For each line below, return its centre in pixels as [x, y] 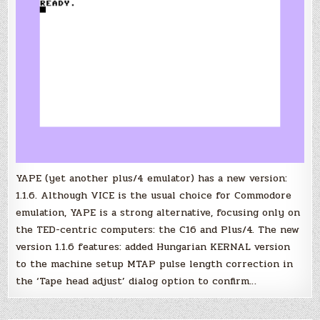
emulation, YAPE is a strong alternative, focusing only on [158, 212]
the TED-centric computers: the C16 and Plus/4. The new [158, 229]
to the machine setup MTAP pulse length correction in [155, 264]
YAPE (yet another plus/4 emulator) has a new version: [152, 178]
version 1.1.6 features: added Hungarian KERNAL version [153, 246]
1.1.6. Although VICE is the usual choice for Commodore [154, 195]
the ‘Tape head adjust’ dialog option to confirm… [136, 281]
